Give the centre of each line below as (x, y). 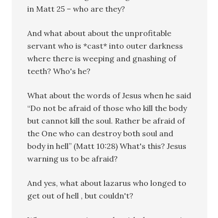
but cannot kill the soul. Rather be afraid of (106, 120)
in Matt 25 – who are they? (76, 9)
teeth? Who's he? (59, 71)
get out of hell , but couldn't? (81, 195)
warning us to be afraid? (73, 158)
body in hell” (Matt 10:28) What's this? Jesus (107, 146)
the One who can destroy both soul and (100, 133)
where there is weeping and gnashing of (102, 58)
